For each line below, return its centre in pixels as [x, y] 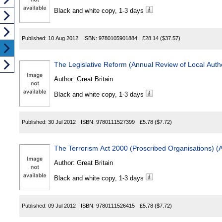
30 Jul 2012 [62, 122]
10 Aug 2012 [63, 38]
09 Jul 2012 [62, 206]
